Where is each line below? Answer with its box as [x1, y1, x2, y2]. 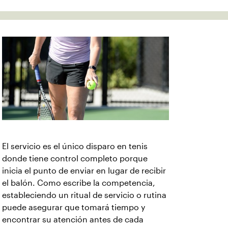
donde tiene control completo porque [2, 154, 148, 163]
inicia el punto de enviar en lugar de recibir [2, 166, 166, 175]
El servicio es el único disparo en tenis [2, 142, 148, 151]
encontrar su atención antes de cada [2, 215, 144, 224]
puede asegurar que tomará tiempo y [2, 203, 145, 212]
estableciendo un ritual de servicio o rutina [2, 191, 166, 199]
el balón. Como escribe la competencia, [2, 179, 155, 187]
